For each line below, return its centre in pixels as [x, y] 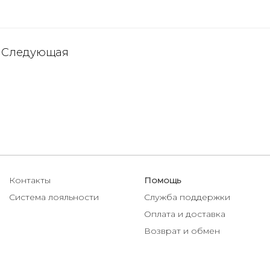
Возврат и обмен [182, 231]
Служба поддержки [187, 197]
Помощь [162, 180]
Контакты [30, 180]
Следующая [35, 52]
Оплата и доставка [185, 214]
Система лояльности [54, 197]
